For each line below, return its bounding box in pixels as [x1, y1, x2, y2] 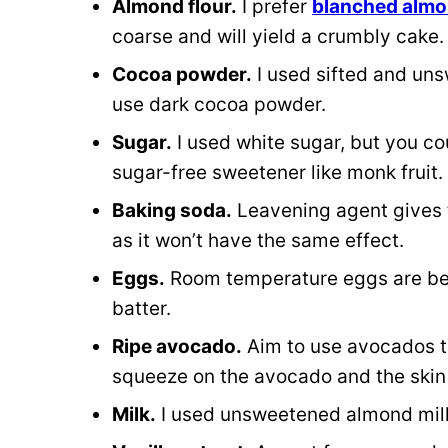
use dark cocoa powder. [112, 93, 331, 116]
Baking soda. [112, 199, 232, 222]
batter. [112, 297, 176, 320]
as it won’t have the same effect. [112, 229, 409, 252]
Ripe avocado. [112, 335, 242, 358]
